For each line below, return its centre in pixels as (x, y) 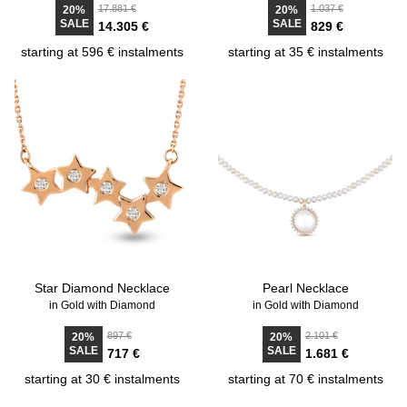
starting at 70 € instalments (305, 379)
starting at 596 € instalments (102, 52)
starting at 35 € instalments (305, 52)
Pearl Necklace (305, 288)
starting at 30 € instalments (102, 379)
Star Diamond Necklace (102, 288)
